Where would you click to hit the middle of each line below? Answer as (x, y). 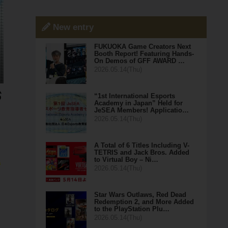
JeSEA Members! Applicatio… (141, 110)
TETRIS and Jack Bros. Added (141, 152)
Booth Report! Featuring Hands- (144, 54)
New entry (72, 27)
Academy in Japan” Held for (138, 103)
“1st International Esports (134, 96)
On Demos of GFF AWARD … (139, 61)
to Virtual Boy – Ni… (126, 160)
